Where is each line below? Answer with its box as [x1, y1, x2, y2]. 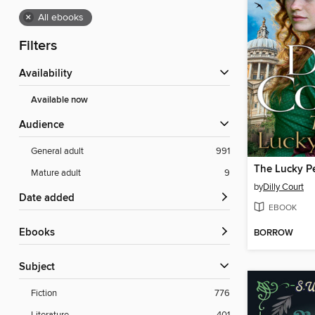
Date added [27, 192, 75, 205]
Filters [19, 37, 57, 56]
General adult [31, 146, 84, 157]
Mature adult [31, 167, 81, 179]
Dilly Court [263, 181, 304, 193]
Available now [31, 94, 88, 107]
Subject [25, 261, 55, 274]
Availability [26, 67, 72, 81]
